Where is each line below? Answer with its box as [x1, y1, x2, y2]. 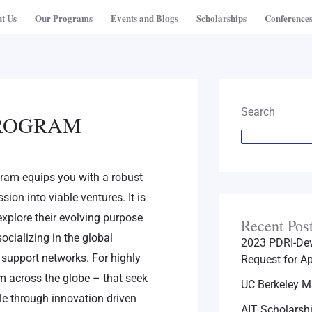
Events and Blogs [110, 10, 178, 24]
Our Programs [34, 10, 93, 24]
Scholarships [196, 10, 247, 24]
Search [241, 104, 275, 118]
